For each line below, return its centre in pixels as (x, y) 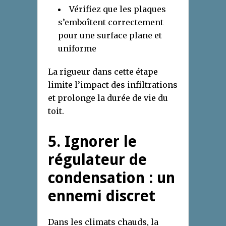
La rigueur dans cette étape (103, 72)
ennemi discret (102, 196)
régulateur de (97, 160)
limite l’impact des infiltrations (113, 85)
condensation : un (111, 178)
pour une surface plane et (110, 36)
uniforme (77, 49)
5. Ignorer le (92, 142)
